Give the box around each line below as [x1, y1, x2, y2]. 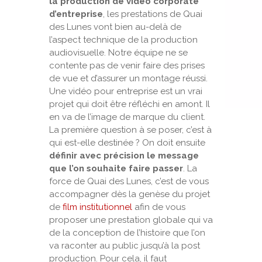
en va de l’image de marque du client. [49, 112, 205, 122]
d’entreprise [49, 9, 103, 19]
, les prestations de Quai [103, 9, 202, 19]
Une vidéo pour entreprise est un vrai [49, 86, 202, 96]
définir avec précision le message [49, 150, 199, 161]
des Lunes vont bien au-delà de [49, 22, 181, 32]
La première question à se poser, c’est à [49, 125, 212, 135]
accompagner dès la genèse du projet [49, 189, 210, 199]
